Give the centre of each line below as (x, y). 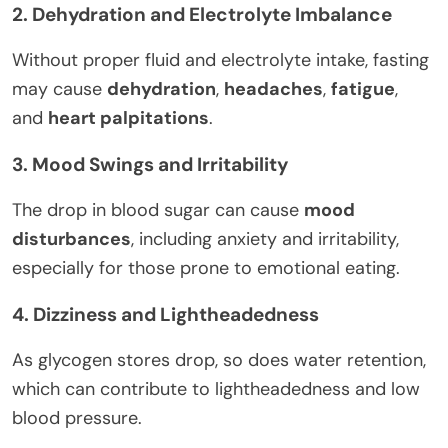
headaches (273, 88)
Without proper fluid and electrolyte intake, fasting (220, 59)
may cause (59, 88)
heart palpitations (128, 117)
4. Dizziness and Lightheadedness (165, 314)
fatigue (363, 88)
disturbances (71, 238)
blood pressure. (77, 417)
